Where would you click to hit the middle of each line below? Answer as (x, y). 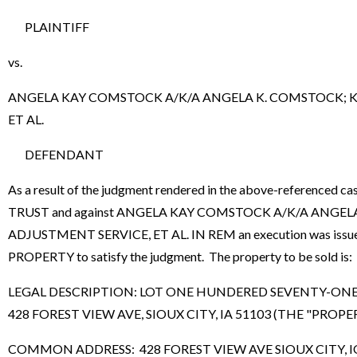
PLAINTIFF (49, 27)
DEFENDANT (56, 155)
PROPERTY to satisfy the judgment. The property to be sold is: (180, 257)
